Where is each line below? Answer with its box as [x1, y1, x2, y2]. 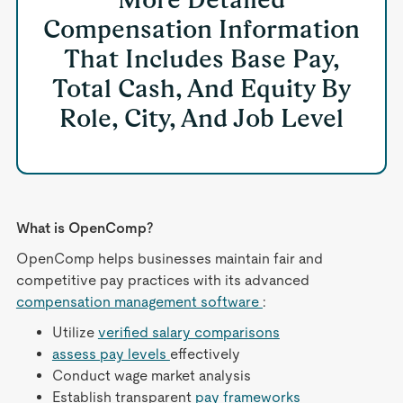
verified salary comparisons [97, 324, 280, 341]
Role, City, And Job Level [59, 103, 344, 132]
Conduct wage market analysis [51, 367, 251, 384]
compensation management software [15, 293, 263, 310]
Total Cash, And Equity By [52, 74, 351, 103]
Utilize [51, 324, 98, 341]
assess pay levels [51, 345, 170, 363]
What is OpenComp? [15, 219, 154, 237]
